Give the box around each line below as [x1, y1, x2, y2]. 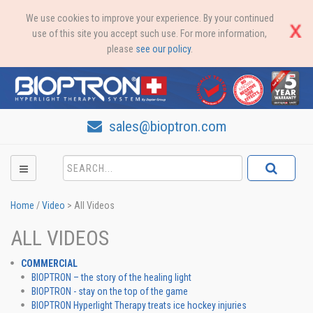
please [106, 43, 136, 54]
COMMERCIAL [21, 258, 78, 269]
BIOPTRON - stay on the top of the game [31, 286, 188, 297]
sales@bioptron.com [105, 118, 226, 135]
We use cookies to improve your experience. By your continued [25, 13, 274, 24]
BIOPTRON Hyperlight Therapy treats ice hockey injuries [31, 300, 247, 311]
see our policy [135, 43, 191, 54]
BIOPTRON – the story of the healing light [31, 272, 191, 283]
